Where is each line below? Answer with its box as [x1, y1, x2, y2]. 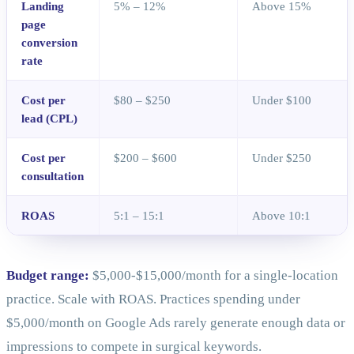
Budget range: [6, 268, 89, 284]
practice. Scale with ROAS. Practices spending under [6, 292, 300, 307]
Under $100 [252, 93, 312, 107]
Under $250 [252, 151, 312, 165]
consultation [21, 169, 85, 183]
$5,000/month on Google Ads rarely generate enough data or [6, 315, 345, 331]
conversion [21, 36, 78, 50]
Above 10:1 [252, 209, 311, 223]
